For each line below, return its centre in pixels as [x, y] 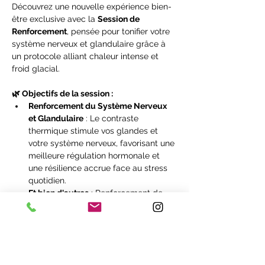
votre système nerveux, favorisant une [103, 143]
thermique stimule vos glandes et [94, 130]
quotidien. [47, 180]
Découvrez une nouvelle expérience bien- [92, 6]
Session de [119, 19]
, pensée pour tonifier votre [119, 31]
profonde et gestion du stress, [88, 230]
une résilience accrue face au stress [99, 168]
